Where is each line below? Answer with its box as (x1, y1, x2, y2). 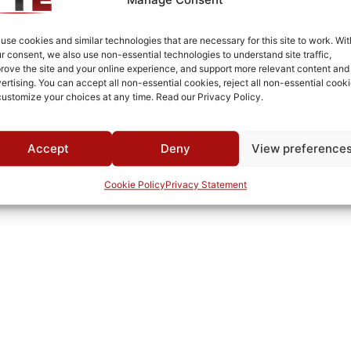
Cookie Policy (103, 179, 165, 191)
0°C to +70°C (10, 52, 81, 67)
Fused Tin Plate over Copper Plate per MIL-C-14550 (10, 24, 283, 38)
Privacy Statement (165, 179, 247, 191)
